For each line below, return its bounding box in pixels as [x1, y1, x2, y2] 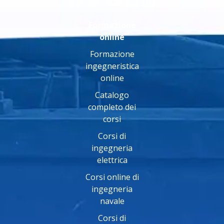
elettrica [96, 154, 127, 165]
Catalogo [95, 89, 129, 100]
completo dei [88, 101, 136, 112]
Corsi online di [85, 171, 139, 182]
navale [99, 195, 124, 206]
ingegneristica [85, 60, 139, 71]
